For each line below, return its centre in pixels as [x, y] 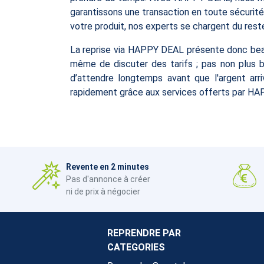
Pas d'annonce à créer [108, 179]
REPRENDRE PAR [144, 233]
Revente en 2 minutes [107, 166]
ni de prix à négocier [103, 191]
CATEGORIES [136, 247]
